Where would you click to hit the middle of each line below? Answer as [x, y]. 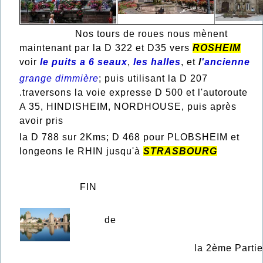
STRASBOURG [180, 151]
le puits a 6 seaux [84, 62]
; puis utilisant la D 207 [153, 78]
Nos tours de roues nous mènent [124, 33]
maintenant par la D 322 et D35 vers [106, 48]
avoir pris [41, 120]
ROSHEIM [217, 48]
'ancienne [226, 62]
